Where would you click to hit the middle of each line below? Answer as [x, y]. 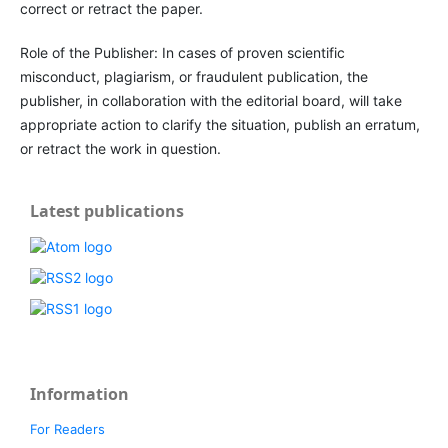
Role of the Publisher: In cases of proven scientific [182, 53]
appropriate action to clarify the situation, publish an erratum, [219, 125]
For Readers [67, 429]
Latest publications [107, 211]
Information [79, 394]
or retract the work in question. [120, 149]
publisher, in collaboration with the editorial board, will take [210, 101]
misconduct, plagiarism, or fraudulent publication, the [193, 77]
